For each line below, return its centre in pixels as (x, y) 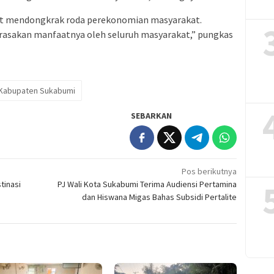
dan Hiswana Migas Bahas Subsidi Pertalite (160, 197)
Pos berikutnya (209, 171)
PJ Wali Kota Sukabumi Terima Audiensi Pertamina (147, 184)
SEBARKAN (152, 115)
